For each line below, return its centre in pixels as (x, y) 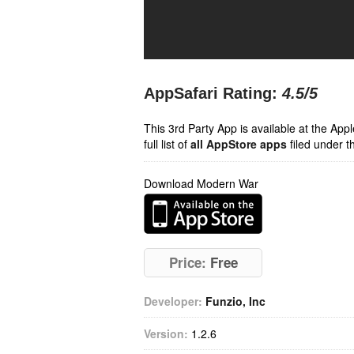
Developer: (173, 301)
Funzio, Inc (235, 301)
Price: (187, 262)
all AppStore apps (239, 144)
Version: (166, 333)
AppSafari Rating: (211, 93)
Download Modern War (201, 183)
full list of (167, 144)
